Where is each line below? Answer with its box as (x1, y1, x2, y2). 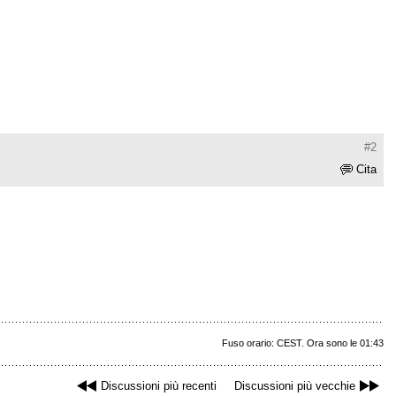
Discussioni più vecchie (234, 379, 355, 393)
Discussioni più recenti (101, 379, 217, 393)
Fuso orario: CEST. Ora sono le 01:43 (222, 338, 384, 349)
